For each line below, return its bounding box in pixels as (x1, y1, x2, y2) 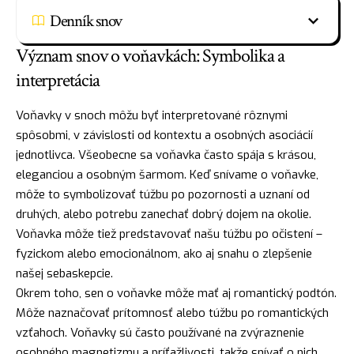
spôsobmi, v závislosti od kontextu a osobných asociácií (16, 126, 313, 143)
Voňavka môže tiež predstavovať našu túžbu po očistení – (16, 225, 322, 242)
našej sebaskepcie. (16, 265, 113, 281)
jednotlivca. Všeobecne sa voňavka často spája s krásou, (16, 146, 316, 163)
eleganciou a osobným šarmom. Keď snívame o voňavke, (16, 166, 318, 183)
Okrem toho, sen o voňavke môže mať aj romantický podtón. (16, 284, 337, 301)
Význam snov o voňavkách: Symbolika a (16, 43, 284, 68)
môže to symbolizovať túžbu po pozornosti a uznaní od (16, 186, 310, 202)
